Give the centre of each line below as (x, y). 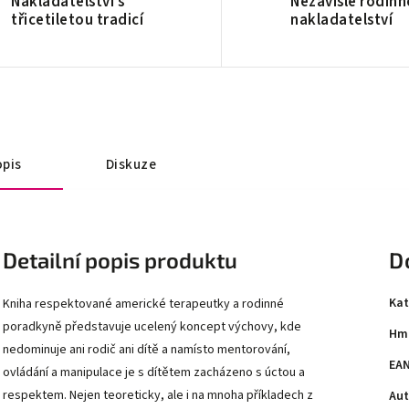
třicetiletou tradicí (78, 20)
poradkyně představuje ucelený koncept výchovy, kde (152, 326)
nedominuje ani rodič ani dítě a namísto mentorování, (147, 349)
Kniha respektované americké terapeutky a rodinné (143, 304)
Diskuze (131, 164)
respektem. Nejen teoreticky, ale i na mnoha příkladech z (158, 395)
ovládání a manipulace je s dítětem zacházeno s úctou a (154, 372)
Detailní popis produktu (120, 259)
